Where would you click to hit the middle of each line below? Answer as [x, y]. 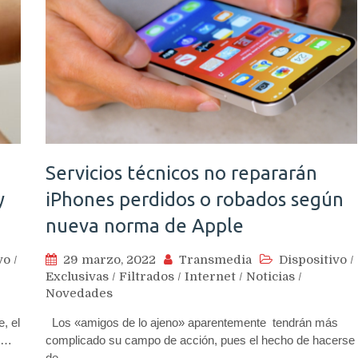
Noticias [270, 276]
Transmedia [215, 259]
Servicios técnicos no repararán [181, 173]
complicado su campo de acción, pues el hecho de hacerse [200, 340]
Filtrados [147, 276]
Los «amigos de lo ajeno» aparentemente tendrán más [192, 322]
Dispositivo [313, 259]
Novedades [79, 293]
